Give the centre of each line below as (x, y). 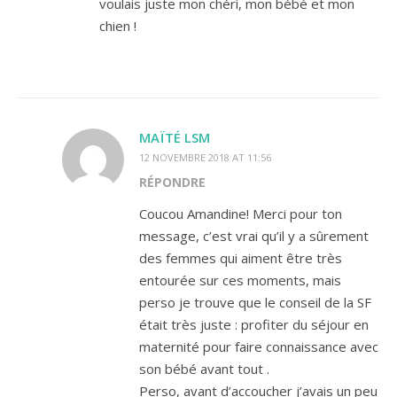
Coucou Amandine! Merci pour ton (241, 213)
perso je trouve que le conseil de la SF (255, 302)
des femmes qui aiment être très (241, 257)
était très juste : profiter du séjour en (254, 324)
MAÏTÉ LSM (175, 137)
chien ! (118, 25)
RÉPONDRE (172, 182)
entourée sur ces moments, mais (240, 280)
